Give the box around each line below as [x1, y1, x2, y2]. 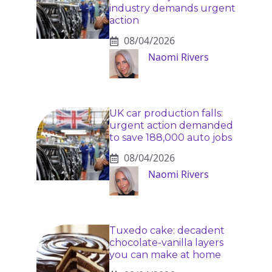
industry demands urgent [109, 2, 236, 15]
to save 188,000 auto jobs [109, 132, 232, 144]
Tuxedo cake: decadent [109, 225, 225, 237]
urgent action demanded [109, 120, 233, 132]
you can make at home [109, 249, 221, 261]
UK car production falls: [109, 107, 223, 120]
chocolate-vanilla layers [109, 237, 223, 249]
